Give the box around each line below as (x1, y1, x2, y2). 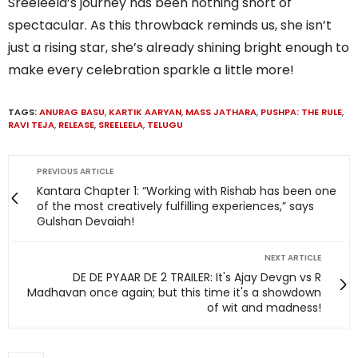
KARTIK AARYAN (109, 105, 181, 118)
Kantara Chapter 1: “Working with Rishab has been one (37, 182, 336, 199)
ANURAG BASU (39, 105, 105, 118)
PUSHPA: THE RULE (261, 105, 342, 118)
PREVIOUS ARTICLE (37, 165, 113, 177)
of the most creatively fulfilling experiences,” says (37, 197, 314, 214)
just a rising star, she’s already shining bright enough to (8, 38, 349, 57)
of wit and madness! (207, 299, 321, 316)
